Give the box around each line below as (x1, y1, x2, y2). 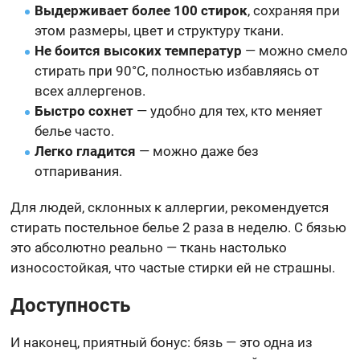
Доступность (10, 293, 131, 317)
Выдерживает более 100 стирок (35, 2, 248, 18)
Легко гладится (35, 142, 137, 159)
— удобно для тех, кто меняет (133, 102, 323, 119)
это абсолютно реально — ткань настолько (10, 239, 288, 256)
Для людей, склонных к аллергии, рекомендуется (10, 198, 329, 215)
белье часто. (35, 122, 115, 139)
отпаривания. (35, 162, 123, 179)
